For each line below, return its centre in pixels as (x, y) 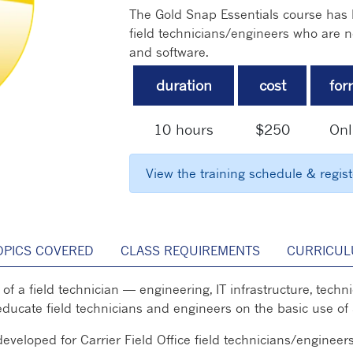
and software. (169, 52)
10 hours (184, 130)
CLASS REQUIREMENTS (190, 251)
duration (184, 85)
